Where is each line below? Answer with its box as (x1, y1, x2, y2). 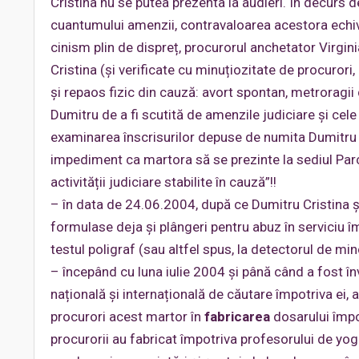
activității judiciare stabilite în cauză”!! (50, 174, 276, 190)
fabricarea (204, 309, 270, 325)
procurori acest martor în (50, 309, 204, 325)
